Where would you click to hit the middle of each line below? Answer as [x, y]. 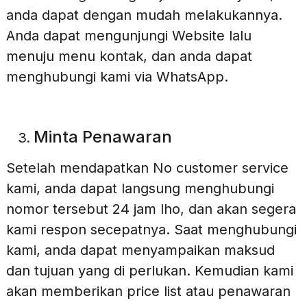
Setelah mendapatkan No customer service [147, 168]
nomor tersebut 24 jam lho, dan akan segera [151, 209]
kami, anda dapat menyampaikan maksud [140, 250]
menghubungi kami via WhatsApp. [117, 77]
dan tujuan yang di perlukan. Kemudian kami [149, 270]
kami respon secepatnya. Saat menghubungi [151, 229]
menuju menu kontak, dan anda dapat [129, 57]
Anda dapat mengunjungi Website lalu [128, 36]
